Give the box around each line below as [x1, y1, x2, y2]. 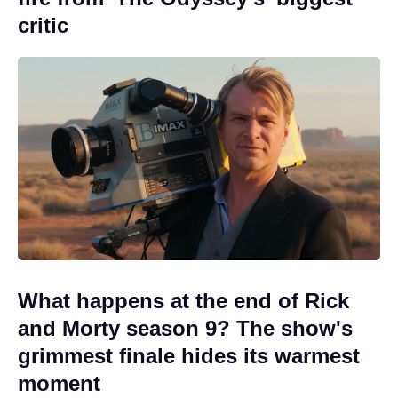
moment [18, 371, 100, 396]
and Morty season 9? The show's [18, 316, 353, 341]
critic [18, 12, 68, 37]
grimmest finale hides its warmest [18, 344, 360, 369]
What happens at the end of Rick [18, 289, 349, 314]
